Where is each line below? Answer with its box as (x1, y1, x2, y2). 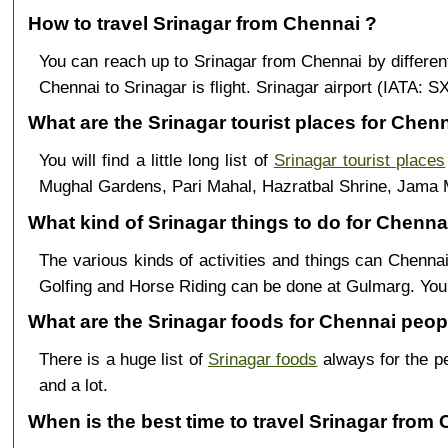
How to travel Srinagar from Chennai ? (28, 12, 378, 34)
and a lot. (38, 375, 108, 396)
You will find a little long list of (38, 150, 274, 171)
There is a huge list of (38, 349, 209, 370)
